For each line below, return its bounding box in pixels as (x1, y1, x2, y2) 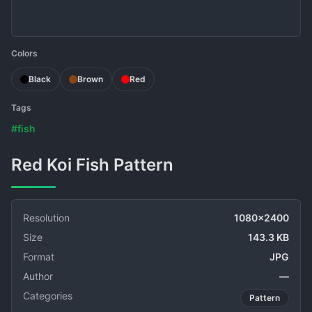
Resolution (23, 212, 70, 224)
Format (23, 251, 54, 263)
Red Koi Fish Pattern (22, 155, 173, 175)
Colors (11, 48, 38, 58)
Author (23, 270, 53, 282)
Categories (23, 290, 72, 302)
